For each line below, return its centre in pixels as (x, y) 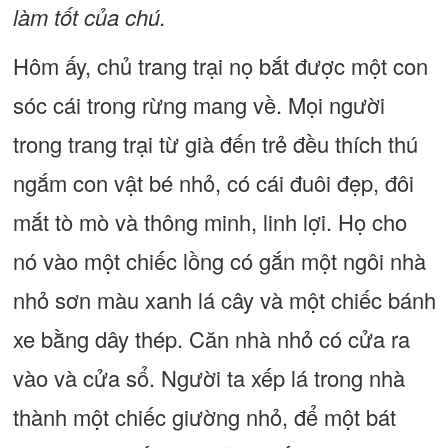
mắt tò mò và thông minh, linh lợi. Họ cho (209, 221)
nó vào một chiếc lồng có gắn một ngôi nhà (219, 260)
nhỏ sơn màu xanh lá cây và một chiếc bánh (224, 299)
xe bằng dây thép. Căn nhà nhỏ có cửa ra (211, 338)
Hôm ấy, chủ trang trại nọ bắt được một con (220, 65)
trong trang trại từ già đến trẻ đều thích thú (215, 143)
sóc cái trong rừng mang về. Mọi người (198, 104)
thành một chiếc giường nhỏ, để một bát (204, 416)
